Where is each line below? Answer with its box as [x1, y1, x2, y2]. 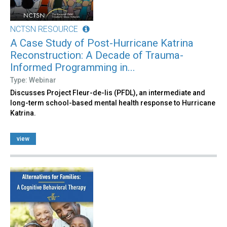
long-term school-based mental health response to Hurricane [10, 98, 215, 107]
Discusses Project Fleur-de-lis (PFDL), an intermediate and [10, 88, 205, 97]
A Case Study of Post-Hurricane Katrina [10, 36, 194, 49]
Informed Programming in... [10, 61, 135, 73]
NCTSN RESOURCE [10, 24, 78, 34]
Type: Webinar [10, 75, 56, 84]
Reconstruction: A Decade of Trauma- [10, 49, 183, 61]
